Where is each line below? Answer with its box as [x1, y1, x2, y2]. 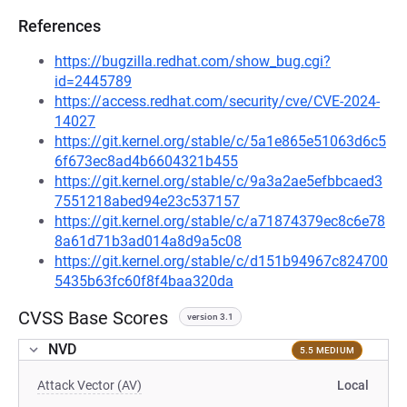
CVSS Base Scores [18, 307, 168, 329]
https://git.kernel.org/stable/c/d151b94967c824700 [55, 253, 388, 270]
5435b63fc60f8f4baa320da [55, 273, 233, 290]
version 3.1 [187, 312, 233, 322]
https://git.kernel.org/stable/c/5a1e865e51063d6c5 [55, 133, 386, 150]
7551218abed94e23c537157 [55, 193, 240, 210]
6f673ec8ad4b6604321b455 [55, 153, 238, 170]
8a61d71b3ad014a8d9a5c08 [55, 233, 242, 250]
